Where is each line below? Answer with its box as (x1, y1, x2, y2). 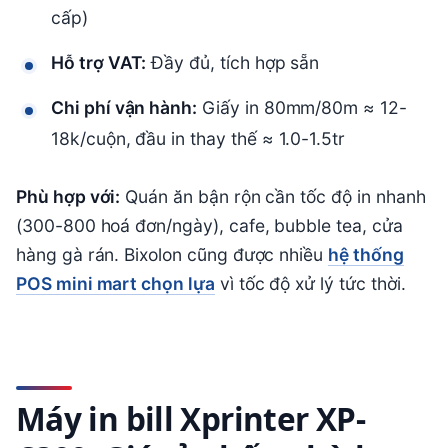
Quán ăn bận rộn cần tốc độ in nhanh (120, 185, 426, 207)
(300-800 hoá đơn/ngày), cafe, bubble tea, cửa (16, 214, 403, 236)
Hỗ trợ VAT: (51, 51, 147, 73)
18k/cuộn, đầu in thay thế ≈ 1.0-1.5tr (51, 127, 346, 149)
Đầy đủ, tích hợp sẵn (146, 51, 320, 73)
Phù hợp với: (16, 185, 121, 207)
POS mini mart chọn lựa (16, 272, 215, 294)
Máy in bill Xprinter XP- (16, 396, 365, 440)
